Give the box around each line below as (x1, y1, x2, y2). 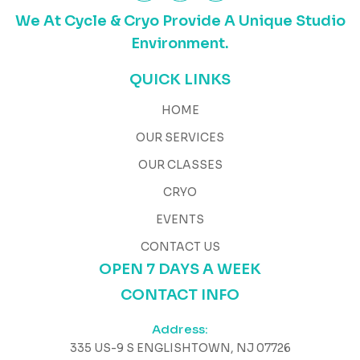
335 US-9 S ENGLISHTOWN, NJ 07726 (69, 340, 291, 355)
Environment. (131, 34, 229, 52)
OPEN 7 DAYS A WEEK (99, 260, 261, 278)
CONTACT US (140, 239, 220, 254)
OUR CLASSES (137, 157, 223, 172)
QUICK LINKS (129, 70, 231, 88)
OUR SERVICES (136, 129, 224, 145)
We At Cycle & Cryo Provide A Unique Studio (14, 11, 346, 30)
